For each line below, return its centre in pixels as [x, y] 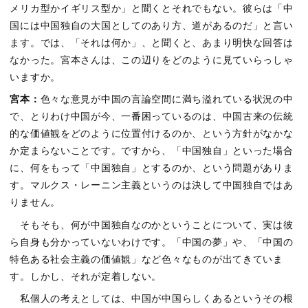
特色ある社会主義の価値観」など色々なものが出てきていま [146, 259]
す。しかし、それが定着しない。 [86, 276]
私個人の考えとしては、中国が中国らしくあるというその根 [152, 299]
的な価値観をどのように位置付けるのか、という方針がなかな [152, 134]
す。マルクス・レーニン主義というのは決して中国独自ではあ [152, 186]
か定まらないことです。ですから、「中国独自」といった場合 [152, 151]
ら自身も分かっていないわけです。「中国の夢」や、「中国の [152, 242]
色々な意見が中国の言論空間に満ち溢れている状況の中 [167, 100]
